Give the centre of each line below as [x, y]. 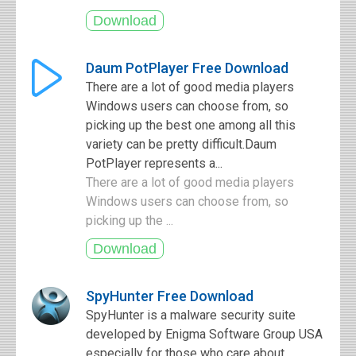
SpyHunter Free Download [170, 296]
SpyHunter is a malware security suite [191, 315]
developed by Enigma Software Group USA [204, 334]
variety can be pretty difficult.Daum [181, 144]
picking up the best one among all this [191, 125]
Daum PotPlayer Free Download [187, 68]
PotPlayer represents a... [154, 163]
